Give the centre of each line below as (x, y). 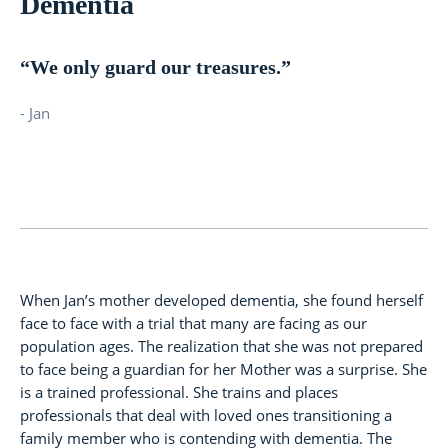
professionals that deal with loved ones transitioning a (206, 415)
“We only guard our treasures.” (155, 67)
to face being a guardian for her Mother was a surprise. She (223, 369)
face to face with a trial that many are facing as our (193, 323)
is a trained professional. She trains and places (179, 392)
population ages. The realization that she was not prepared (221, 346)
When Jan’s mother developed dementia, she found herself (221, 300)
